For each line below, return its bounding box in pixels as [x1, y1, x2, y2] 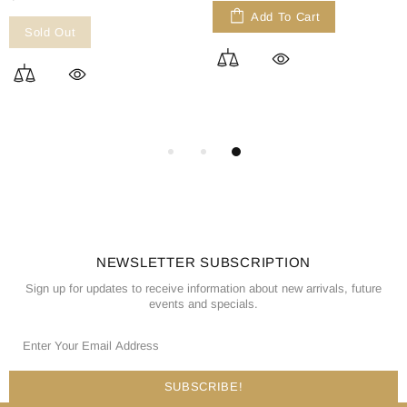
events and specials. [149, 297, 258, 311]
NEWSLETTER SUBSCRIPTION [95, 254, 312, 270]
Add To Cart [251, 9, 321, 24]
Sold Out [25, 25, 76, 39]
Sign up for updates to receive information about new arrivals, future [25, 282, 382, 295]
